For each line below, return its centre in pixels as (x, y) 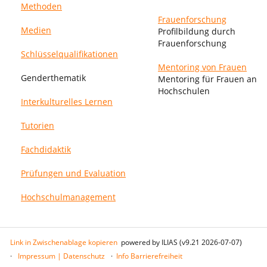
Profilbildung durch (197, 31)
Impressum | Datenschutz (61, 256)
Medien (36, 30)
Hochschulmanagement (68, 197)
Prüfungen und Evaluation (73, 173)
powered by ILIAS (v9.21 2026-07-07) (181, 242)
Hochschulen (184, 91)
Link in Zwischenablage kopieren (64, 242)
